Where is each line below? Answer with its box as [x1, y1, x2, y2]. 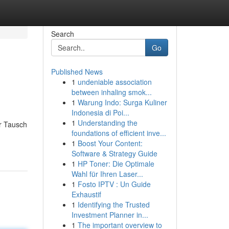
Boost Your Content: [77, 138, 143, 148]
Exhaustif [71, 189, 101, 199]
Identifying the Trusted [77, 199, 150, 210]
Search [51, 29, 74, 39]
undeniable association [77, 77, 152, 87]
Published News [51, 66, 103, 77]
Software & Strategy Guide [71, 148, 157, 158]
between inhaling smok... [71, 87, 152, 97]
